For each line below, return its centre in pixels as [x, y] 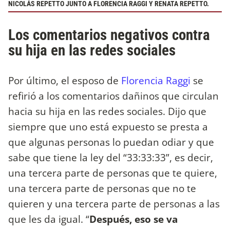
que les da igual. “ [49, 219]
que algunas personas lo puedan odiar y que [111, 142]
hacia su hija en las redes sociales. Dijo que [107, 111]
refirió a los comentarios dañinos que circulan [113, 95]
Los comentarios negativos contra [109, 35]
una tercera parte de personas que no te [102, 188]
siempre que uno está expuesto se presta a [108, 126]
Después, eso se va [133, 219]
